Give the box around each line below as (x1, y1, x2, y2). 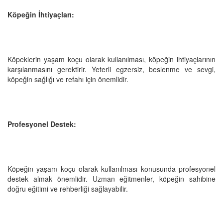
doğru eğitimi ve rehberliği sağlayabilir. (7, 183, 128, 194)
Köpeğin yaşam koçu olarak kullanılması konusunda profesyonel (7, 163, 216, 174)
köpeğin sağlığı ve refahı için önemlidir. (7, 74, 128, 84)
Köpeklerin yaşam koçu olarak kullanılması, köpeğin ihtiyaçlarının (7, 54, 216, 64)
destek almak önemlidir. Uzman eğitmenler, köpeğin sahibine (7, 173, 216, 184)
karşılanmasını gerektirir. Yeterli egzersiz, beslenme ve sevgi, (7, 64, 216, 74)
